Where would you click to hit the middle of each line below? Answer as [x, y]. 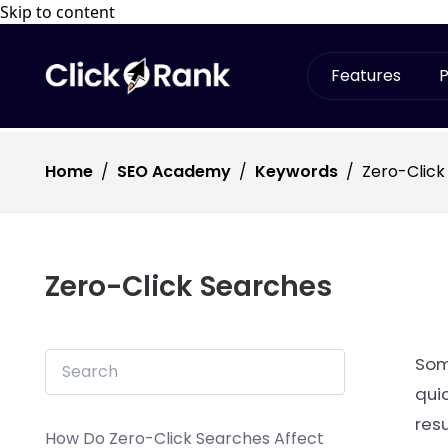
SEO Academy [174, 171]
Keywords [296, 171]
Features [365, 75]
